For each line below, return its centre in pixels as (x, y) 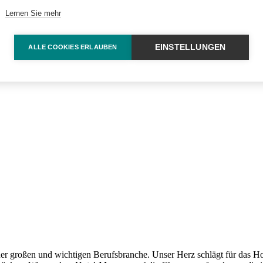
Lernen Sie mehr (33, 13)
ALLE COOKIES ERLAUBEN (73, 47)
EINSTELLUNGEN (190, 47)
